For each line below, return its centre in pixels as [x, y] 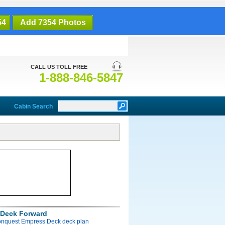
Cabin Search [33, 106]
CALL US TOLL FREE [59, 67]
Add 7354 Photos [53, 22]
